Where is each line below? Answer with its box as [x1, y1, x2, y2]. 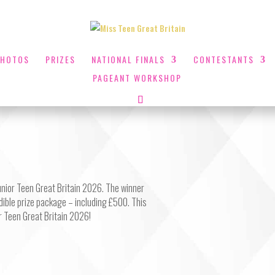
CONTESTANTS [193, 53, 254, 66]
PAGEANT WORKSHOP [92, 71, 182, 84]
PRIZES [45, 53, 76, 66]
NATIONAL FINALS [91, 53, 165, 66]
